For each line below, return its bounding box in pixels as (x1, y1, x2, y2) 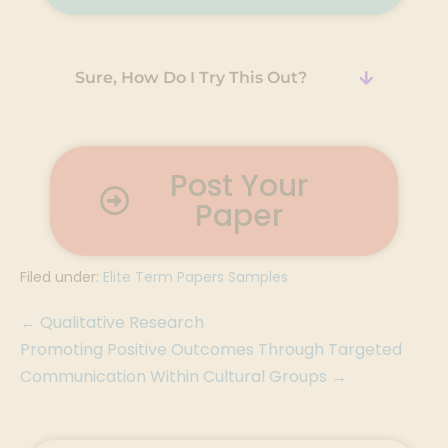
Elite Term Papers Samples (103, 267, 288, 287)
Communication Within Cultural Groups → (20, 365, 347, 388)
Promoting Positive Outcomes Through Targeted (20, 338, 402, 361)
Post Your (170, 165, 308, 207)
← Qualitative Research (20, 311, 204, 334)
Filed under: (20, 267, 99, 287)
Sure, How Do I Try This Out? (75, 68, 308, 87)
